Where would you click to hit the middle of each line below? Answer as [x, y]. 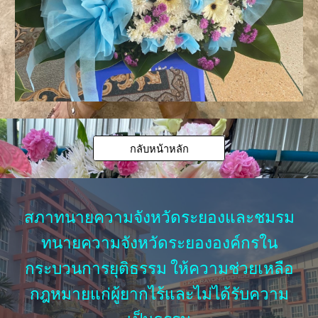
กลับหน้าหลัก [159, 149]
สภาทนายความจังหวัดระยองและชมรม [159, 218]
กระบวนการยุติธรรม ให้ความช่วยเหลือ [159, 269]
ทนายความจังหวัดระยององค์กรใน [159, 243]
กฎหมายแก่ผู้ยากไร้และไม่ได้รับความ [159, 294]
